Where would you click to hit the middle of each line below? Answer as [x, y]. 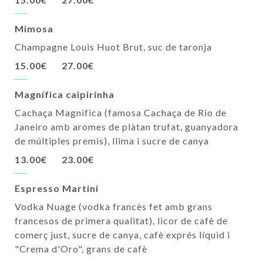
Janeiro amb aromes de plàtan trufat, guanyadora [127, 127]
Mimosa [34, 29]
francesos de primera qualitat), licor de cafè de [121, 221]
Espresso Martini [57, 188]
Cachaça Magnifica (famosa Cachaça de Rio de [121, 113]
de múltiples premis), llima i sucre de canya [112, 141]
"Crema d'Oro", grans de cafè [81, 249]
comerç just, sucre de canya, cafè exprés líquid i [122, 235]
